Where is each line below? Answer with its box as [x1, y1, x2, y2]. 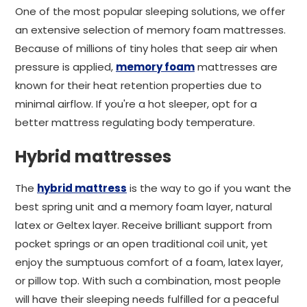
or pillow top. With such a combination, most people [15, 273, 281, 288]
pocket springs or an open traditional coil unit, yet [15, 236, 268, 251]
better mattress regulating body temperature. [15, 115, 255, 130]
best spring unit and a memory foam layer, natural [15, 199, 272, 214]
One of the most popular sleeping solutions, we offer [15, 4, 285, 19]
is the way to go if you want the [127, 181, 291, 195]
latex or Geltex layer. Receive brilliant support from [15, 218, 272, 232]
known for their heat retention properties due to [15, 78, 262, 93]
